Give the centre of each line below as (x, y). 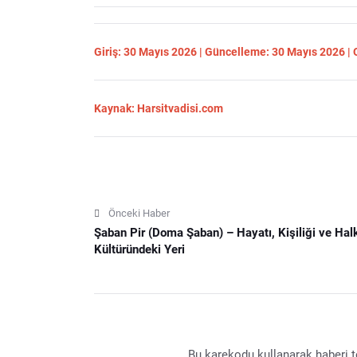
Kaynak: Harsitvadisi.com (159, 108)
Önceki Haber (139, 213)
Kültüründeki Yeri (139, 249)
